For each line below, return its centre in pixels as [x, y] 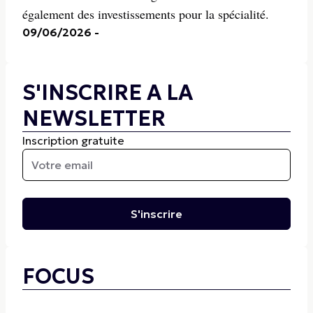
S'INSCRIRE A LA [108, 93]
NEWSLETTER [94, 118]
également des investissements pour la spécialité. [146, 14]
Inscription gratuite [73, 140]
